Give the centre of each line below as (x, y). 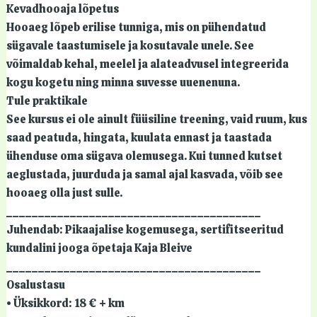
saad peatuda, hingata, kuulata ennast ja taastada (139, 137)
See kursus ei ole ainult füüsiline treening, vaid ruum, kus (156, 119)
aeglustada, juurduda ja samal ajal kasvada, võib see (144, 174)
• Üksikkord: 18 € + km (65, 303)
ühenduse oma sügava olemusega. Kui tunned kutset (144, 156)
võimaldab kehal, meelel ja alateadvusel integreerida (147, 64)
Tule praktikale (47, 100)
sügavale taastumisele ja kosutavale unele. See (130, 45)
